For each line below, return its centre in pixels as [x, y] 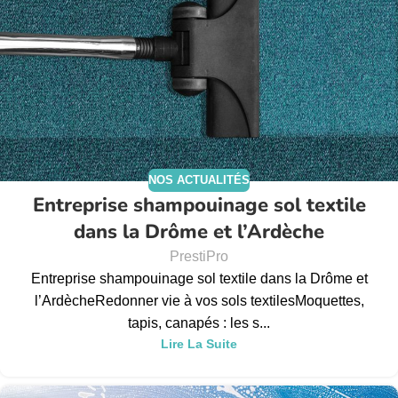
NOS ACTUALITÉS [199, 180]
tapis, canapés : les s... [199, 323]
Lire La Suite [199, 344]
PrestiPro [199, 256]
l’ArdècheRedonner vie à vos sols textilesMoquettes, [199, 301]
